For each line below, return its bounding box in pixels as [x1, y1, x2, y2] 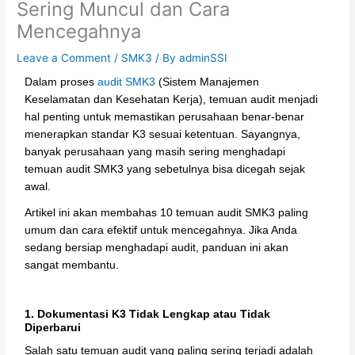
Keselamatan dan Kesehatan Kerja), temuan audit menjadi [25, 93, 319, 105]
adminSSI [179, 51, 228, 64]
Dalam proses [25, 75, 98, 88]
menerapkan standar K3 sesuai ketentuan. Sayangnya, [25, 128, 301, 140]
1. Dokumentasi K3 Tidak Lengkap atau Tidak [25, 308, 271, 321]
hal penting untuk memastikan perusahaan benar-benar [25, 110, 305, 123]
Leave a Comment [17, 51, 112, 64]
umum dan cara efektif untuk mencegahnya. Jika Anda [25, 224, 298, 237]
